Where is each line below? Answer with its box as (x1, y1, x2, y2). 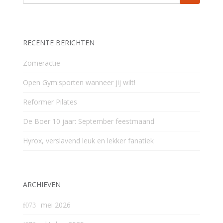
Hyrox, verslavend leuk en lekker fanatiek (23, 136, 154, 146)
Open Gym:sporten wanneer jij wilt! (23, 78, 135, 88)
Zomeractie (23, 58, 60, 68)
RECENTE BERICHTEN (23, 38, 95, 48)
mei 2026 (41, 200, 71, 210)
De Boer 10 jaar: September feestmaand (23, 116, 154, 126)
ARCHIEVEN (23, 180, 61, 190)
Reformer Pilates (23, 97, 77, 107)
